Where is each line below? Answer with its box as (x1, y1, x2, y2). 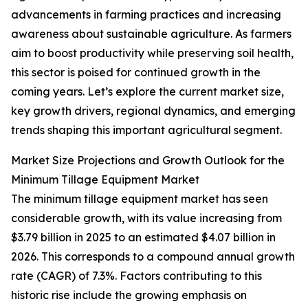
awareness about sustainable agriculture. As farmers (11, 27, 291, 41)
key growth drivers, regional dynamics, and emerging (11, 104, 296, 118)
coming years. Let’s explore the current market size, (11, 85, 284, 99)
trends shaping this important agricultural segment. (11, 123, 282, 137)
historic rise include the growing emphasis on (11, 288, 247, 302)
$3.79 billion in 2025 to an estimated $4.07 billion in (11, 230, 276, 245)
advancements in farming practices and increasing (11, 8, 281, 22)
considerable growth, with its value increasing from (11, 211, 282, 225)
